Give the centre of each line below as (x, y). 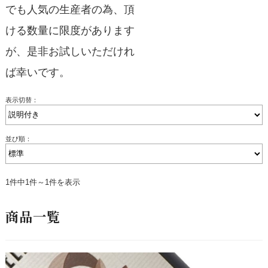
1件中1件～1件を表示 (42, 182)
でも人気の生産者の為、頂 (70, 10)
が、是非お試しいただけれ (70, 51)
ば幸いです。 (37, 72)
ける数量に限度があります (70, 31)
